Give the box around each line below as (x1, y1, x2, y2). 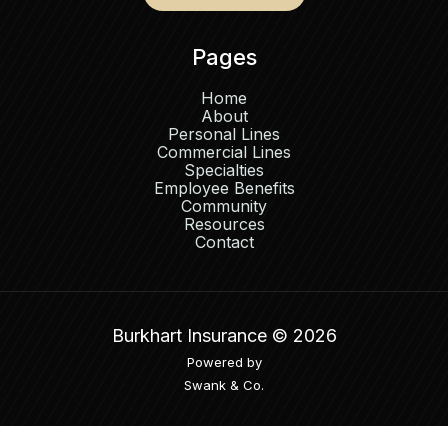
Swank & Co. (184, 376, 264, 393)
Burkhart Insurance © (111, 324, 293, 346)
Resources (183, 213, 265, 234)
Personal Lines (168, 123, 280, 144)
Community (181, 195, 267, 216)
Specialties (184, 159, 264, 180)
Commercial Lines (157, 141, 291, 162)
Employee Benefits (153, 177, 295, 198)
